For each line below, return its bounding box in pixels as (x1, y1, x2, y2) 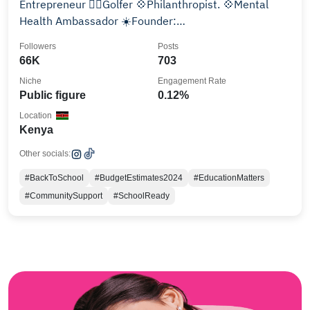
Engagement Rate (158, 76, 226, 86)
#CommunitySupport (25, 191, 102, 201)
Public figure (19, 89, 86, 101)
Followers (19, 42, 56, 51)
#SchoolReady (113, 191, 170, 201)
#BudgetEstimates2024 (95, 173, 183, 183)
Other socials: (19, 149, 71, 158)
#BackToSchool (25, 173, 84, 183)
